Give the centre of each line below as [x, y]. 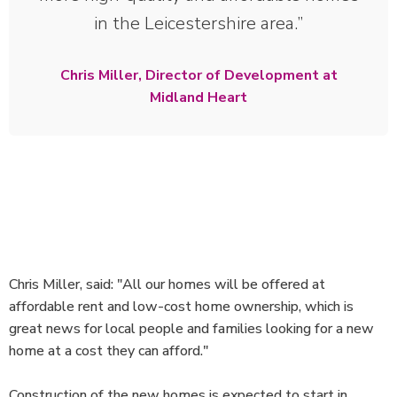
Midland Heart [198, 98]
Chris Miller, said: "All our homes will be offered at [167, 285]
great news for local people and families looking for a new [191, 329]
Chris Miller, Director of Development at [198, 76]
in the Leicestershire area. [195, 24]
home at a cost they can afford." [109, 351]
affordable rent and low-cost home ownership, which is [181, 307]
